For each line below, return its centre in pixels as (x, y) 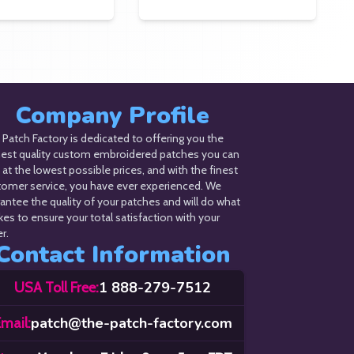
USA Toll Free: (57, 288)
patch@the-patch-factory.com (131, 323)
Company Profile (113, 116)
